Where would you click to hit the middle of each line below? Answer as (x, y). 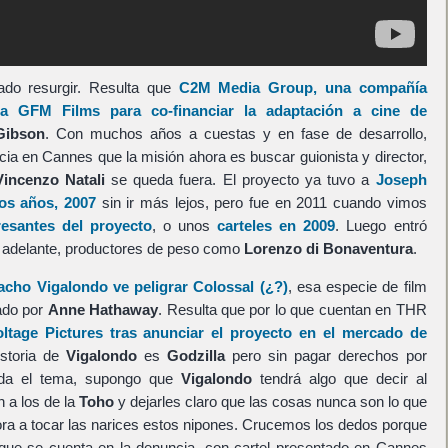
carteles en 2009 (273, 225)
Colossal (224, 287)
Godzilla (195, 356)
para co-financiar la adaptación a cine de (263, 110)
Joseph (401, 179)
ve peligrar (150, 287)
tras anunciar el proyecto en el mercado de (264, 333)
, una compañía (370, 87)
